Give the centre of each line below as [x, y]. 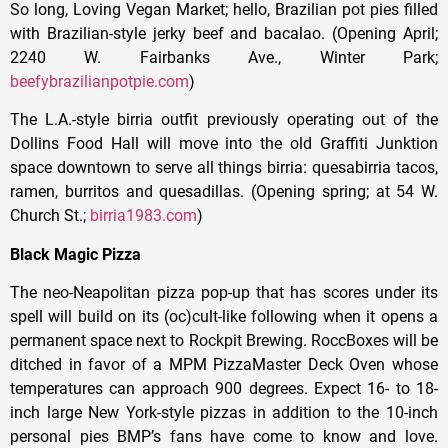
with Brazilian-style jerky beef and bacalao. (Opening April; [224, 33]
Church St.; [50, 216]
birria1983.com [143, 216]
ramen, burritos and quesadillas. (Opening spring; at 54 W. [224, 192]
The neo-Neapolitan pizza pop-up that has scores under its [224, 293]
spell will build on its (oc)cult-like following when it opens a [224, 317]
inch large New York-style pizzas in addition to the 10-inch [224, 413]
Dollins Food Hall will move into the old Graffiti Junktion [224, 144]
